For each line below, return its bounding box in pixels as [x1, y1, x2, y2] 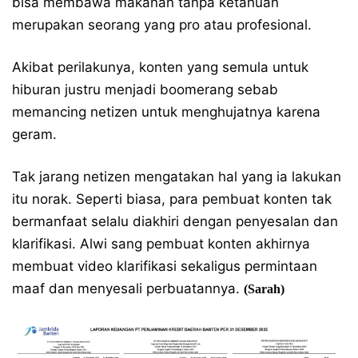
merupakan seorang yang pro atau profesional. [12, 17, 312, 33]
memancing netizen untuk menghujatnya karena [12, 104, 320, 120]
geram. [12, 126, 57, 142]
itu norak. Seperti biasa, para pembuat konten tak [12, 191, 332, 207]
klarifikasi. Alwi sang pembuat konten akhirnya [12, 236, 310, 252]
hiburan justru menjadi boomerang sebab [12, 82, 278, 97]
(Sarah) [244, 282, 284, 296]
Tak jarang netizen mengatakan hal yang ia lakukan [12, 169, 341, 185]
